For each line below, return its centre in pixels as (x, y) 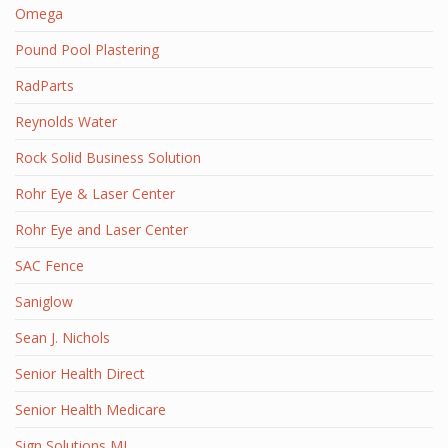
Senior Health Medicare (90, 409)
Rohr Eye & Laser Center (95, 193)
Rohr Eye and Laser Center (101, 229)
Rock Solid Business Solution (108, 157)
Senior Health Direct (80, 373)
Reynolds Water (66, 121)
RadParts (44, 85)
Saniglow (44, 301)
